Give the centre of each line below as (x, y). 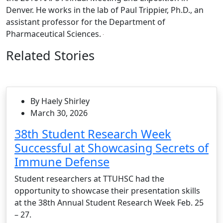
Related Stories (50, 55)
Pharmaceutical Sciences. (55, 34)
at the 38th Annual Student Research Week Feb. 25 (109, 202)
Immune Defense (62, 162)
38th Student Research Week (93, 134)
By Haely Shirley (60, 101)
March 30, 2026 (59, 113)
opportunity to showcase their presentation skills (107, 190)
